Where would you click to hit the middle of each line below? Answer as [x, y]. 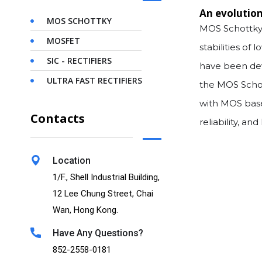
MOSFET [63, 41]
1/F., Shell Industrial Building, [106, 177]
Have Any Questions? [98, 233]
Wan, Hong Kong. [85, 210]
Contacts [58, 118]
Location [72, 161]
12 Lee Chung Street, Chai [103, 194]
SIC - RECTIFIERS [79, 61]
